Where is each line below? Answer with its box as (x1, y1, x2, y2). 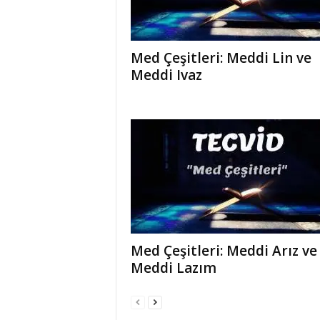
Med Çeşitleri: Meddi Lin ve (130, 48, 311, 67)
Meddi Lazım (130, 258, 216, 277)
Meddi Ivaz (130, 65, 202, 84)
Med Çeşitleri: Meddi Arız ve (130, 241, 317, 260)
